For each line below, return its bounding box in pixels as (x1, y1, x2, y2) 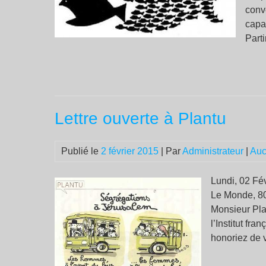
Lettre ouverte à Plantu (55, 109, 226, 128)
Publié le (61, 146, 101, 156)
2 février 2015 (101, 146, 159, 156)
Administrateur (182, 146, 243, 156)
